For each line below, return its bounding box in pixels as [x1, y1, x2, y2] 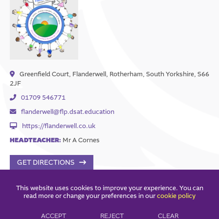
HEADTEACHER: [10, 135, 61, 145]
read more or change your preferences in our [23, 192, 157, 200]
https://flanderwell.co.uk [22, 121, 95, 130]
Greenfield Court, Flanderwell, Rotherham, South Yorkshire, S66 [20, 69, 209, 78]
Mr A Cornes [61, 135, 100, 144]
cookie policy [157, 192, 196, 200]
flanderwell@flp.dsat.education [21, 107, 114, 116]
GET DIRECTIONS [17, 157, 74, 167]
